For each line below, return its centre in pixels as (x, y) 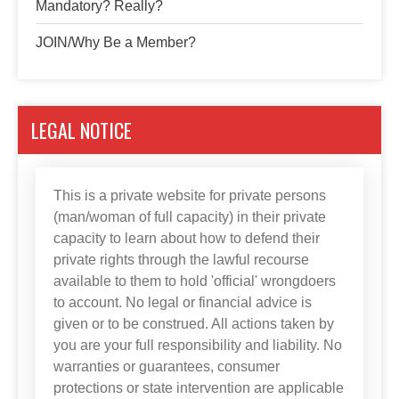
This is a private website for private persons (190, 195)
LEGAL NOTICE (81, 130)
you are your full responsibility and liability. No (198, 345)
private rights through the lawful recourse (181, 260)
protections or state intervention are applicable (199, 388)
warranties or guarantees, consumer (167, 366)
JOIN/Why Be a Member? (116, 42)
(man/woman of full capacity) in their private (190, 217)
